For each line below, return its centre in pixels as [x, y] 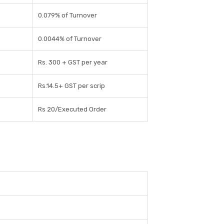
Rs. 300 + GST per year [73, 62]
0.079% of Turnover [67, 15]
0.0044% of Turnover [70, 39]
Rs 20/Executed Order [72, 109]
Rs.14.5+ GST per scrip [71, 86]
